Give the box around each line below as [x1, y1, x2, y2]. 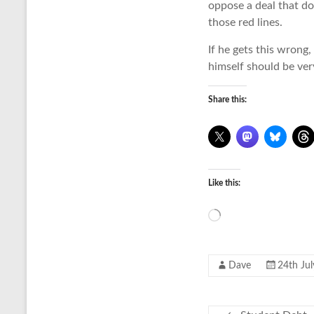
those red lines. [208, 17, 282, 28]
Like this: [208, 179, 240, 187]
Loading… [220, 211, 256, 219]
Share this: [208, 95, 247, 104]
